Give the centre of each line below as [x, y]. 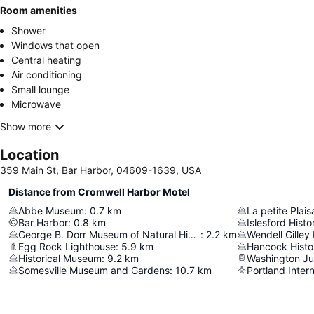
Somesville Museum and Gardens [94, 270]
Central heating [46, 60]
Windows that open [55, 45]
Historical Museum [60, 258]
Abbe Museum [51, 210]
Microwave [36, 104]
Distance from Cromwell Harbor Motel [99, 191]
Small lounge [40, 89]
